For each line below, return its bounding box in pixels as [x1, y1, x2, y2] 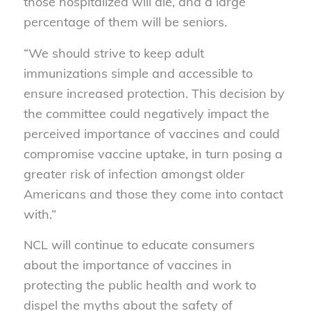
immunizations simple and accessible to [23, 65, 253, 81]
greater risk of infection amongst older [23, 165, 245, 182]
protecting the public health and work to [23, 277, 256, 294]
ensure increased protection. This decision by [23, 85, 285, 101]
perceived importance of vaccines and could [23, 125, 280, 142]
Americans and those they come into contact [23, 185, 283, 202]
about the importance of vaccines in [23, 257, 232, 274]
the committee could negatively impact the [23, 105, 269, 121]
